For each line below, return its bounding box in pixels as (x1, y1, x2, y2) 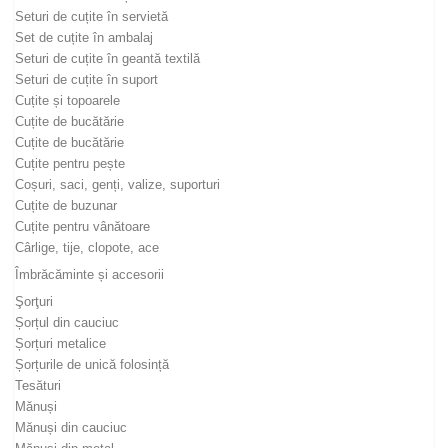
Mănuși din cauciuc (15, 419, 127, 435)
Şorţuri (15, 293, 53, 309)
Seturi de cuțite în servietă (15, 8, 168, 24)
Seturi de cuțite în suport (15, 71, 158, 87)
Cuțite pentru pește (15, 155, 125, 171)
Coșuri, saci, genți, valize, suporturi (15, 176, 220, 192)
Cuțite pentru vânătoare (15, 218, 150, 234)
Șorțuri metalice (15, 335, 106, 351)
